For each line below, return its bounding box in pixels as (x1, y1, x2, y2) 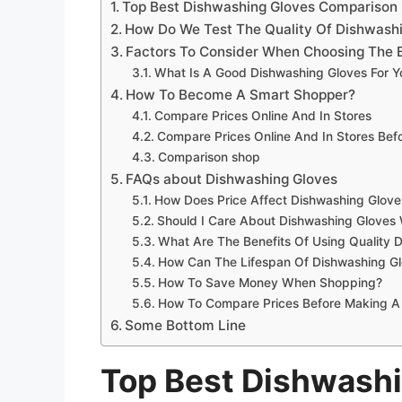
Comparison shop (157, 149, 260, 164)
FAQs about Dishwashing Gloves (126, 170, 338, 188)
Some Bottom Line (125, 316, 247, 334)
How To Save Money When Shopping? (157, 275, 382, 290)
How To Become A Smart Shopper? (126, 85, 356, 103)
